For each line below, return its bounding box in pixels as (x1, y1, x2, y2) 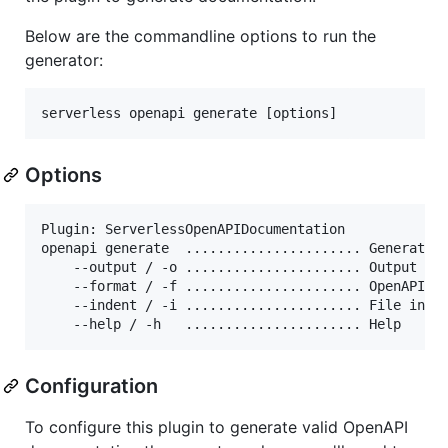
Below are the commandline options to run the (25, 25, 376, 46)
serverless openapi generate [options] (41, 104, 337, 121)
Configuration (25, 373, 158, 398)
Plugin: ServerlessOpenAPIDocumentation (41, 220, 345, 237)
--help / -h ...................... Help (41, 315, 401, 332)
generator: (25, 49, 103, 70)
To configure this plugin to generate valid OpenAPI (25, 416, 408, 437)
